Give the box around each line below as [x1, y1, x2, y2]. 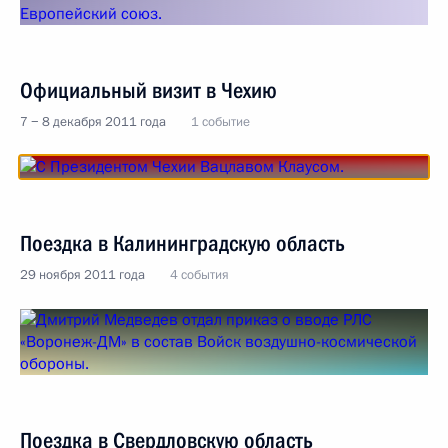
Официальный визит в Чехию [20, 78, 277, 103]
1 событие [191, 113, 250, 131]
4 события [170, 266, 229, 284]
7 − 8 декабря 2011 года [20, 113, 166, 131]
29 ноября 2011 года [20, 266, 145, 284]
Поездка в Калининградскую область [20, 231, 345, 256]
